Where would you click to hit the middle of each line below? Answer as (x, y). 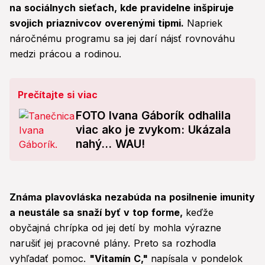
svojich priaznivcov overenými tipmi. (98, 23)
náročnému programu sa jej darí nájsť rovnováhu (122, 39)
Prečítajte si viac (58, 95)
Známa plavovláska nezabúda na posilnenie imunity (132, 197)
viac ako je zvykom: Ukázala (153, 130)
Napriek (205, 23)
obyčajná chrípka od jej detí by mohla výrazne (115, 228)
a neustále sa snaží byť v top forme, (98, 213)
